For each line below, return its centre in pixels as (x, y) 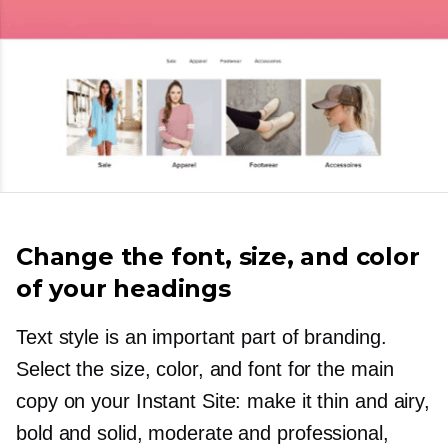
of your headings (123, 289)
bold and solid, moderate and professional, (202, 433)
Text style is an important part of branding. (201, 337)
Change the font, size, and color (218, 257)
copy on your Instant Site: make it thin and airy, (223, 401)
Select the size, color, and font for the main (205, 369)
